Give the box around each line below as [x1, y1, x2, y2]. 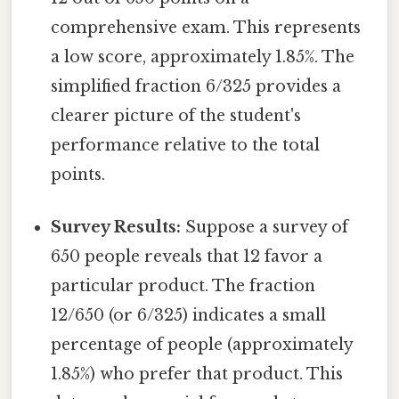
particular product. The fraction [51, 276, 316, 297]
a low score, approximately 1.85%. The [51, 47, 355, 68]
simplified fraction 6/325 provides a [51, 77, 342, 97]
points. [51, 165, 106, 185]
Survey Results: [51, 217, 182, 238]
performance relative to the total [51, 135, 321, 156]
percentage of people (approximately [51, 335, 354, 355]
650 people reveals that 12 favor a [51, 247, 323, 267]
